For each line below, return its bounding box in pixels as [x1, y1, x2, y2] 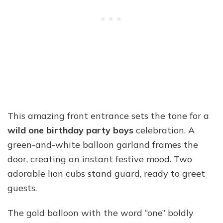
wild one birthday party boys [7, 124, 133, 136]
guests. [7, 182, 37, 194]
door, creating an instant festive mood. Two [7, 153, 192, 165]
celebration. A [133, 124, 195, 136]
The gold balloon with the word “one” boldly [7, 207, 194, 219]
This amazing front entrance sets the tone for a [7, 110, 209, 121]
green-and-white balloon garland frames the [7, 138, 198, 150]
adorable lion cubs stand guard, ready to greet [7, 167, 205, 179]
